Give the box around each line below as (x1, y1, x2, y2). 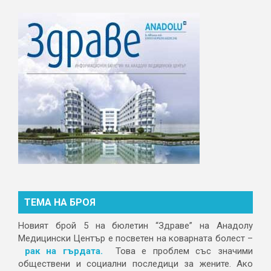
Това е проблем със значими (109, 246, 253, 256)
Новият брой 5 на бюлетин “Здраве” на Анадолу (18, 220, 253, 231)
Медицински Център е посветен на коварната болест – (18, 233, 253, 244)
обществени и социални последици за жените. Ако (18, 258, 253, 269)
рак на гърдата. (24, 246, 109, 256)
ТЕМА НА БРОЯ (24, 197, 96, 208)
